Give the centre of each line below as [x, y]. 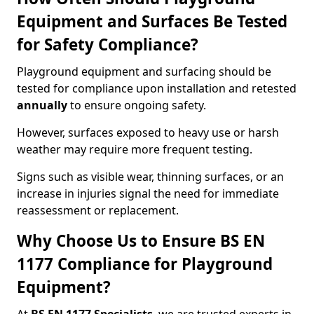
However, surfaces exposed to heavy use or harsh [148, 132]
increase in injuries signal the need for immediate [148, 193]
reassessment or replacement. [98, 210]
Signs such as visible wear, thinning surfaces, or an [150, 177]
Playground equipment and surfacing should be [144, 71]
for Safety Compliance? [108, 45]
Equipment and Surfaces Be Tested [152, 21]
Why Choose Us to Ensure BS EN [141, 241]
